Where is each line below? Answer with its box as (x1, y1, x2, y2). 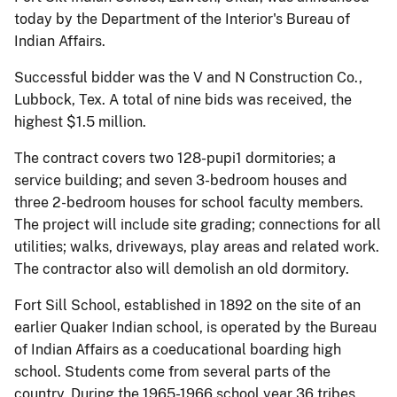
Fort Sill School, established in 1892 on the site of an (14, 297, 361, 314)
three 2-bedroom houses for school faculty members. (14, 194, 363, 211)
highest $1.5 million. (14, 113, 146, 130)
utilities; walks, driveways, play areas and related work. (14, 238, 379, 255)
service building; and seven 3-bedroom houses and (14, 172, 347, 189)
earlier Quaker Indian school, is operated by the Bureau (14, 319, 377, 336)
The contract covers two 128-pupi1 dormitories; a (14, 150, 336, 167)
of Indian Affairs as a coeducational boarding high (14, 341, 341, 358)
